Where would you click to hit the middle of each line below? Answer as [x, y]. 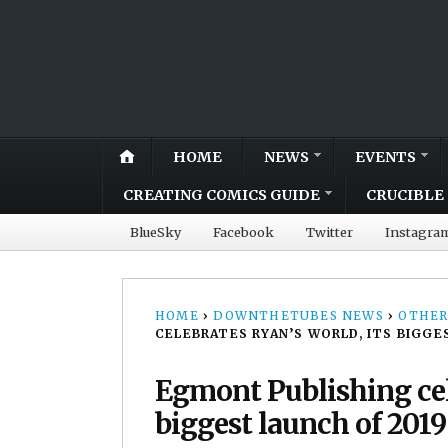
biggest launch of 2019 [300, 423]
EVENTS [385, 156]
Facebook [243, 231]
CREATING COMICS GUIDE [221, 194]
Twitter [329, 231]
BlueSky [155, 231]
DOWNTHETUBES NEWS [298, 315]
